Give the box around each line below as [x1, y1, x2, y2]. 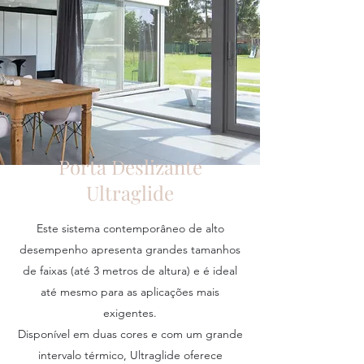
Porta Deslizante [58, 154, 202, 180]
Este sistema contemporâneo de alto [36, 221, 224, 236]
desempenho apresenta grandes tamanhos [19, 242, 240, 257]
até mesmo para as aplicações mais [41, 284, 219, 299]
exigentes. [103, 305, 157, 320]
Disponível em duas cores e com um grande [17, 327, 243, 341]
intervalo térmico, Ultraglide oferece [37, 348, 223, 362]
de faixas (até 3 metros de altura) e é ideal [23, 263, 237, 278]
